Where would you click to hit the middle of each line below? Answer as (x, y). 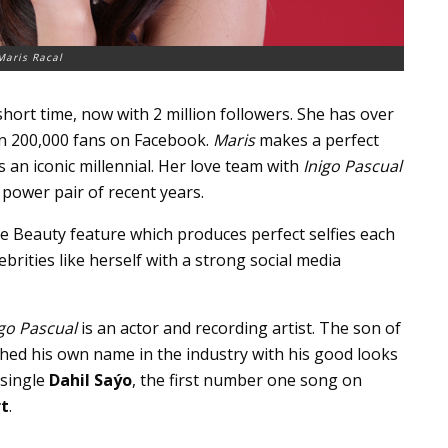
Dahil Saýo (90, 380)
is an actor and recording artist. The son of (239, 328)
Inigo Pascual (352, 166)
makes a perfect (317, 140)
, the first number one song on (247, 380)
